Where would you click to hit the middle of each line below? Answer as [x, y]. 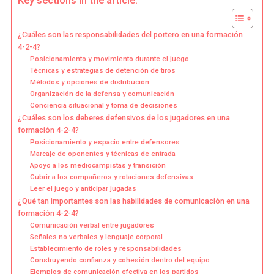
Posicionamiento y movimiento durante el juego [109, 59]
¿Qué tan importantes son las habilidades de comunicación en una [133, 201]
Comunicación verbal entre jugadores [92, 225]
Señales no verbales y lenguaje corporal [96, 237]
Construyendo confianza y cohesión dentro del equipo [120, 260]
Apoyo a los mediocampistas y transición [98, 165]
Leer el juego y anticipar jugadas [83, 189]
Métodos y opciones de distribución [89, 82]
